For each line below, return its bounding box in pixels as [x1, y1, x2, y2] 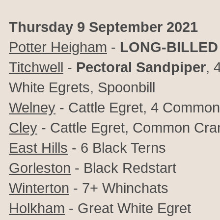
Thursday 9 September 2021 [9, 19, 198, 35]
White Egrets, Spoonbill [9, 79, 155, 95]
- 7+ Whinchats [69, 180, 168, 196]
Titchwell [9, 59, 63, 75]
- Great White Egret [65, 200, 191, 216]
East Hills [9, 139, 68, 156]
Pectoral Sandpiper [76, 59, 206, 75]
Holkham [9, 200, 65, 216]
